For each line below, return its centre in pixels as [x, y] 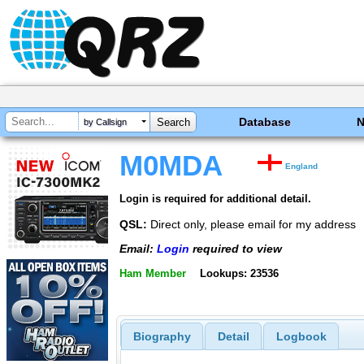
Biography [162, 337]
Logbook [301, 337]
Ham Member [153, 273]
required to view [236, 249]
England [302, 166]
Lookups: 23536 [239, 273]
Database [265, 122]
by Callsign [105, 122]
